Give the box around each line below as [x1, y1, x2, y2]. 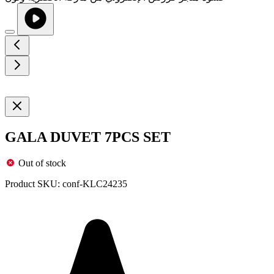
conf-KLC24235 [62, 178, 127, 189]
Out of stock [18, 157, 66, 168]
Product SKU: [5, 178, 60, 189]
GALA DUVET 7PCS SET [5, 128, 171, 145]
